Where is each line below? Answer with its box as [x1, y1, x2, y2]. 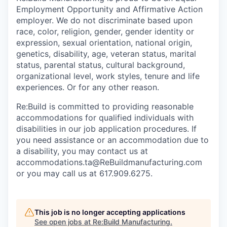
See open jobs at [34, 217, 93, 226]
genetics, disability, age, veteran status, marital [16, 49, 196, 59]
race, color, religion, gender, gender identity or [16, 26, 194, 36]
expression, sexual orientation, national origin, [16, 37, 192, 48]
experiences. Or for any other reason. [16, 82, 159, 92]
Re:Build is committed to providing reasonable [16, 101, 194, 111]
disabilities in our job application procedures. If [16, 124, 197, 134]
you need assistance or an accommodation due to [16, 135, 209, 145]
